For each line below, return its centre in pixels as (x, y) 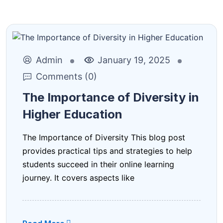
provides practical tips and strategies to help (107, 151)
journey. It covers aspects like (78, 177)
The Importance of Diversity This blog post (104, 137)
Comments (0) (66, 76)
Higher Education (72, 114)
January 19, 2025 (134, 60)
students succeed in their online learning (98, 164)
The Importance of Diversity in (111, 97)
